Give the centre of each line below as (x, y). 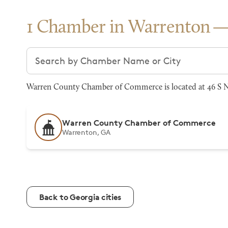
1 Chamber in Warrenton (119, 28)
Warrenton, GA (87, 132)
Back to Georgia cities (80, 197)
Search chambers (64, 53)
